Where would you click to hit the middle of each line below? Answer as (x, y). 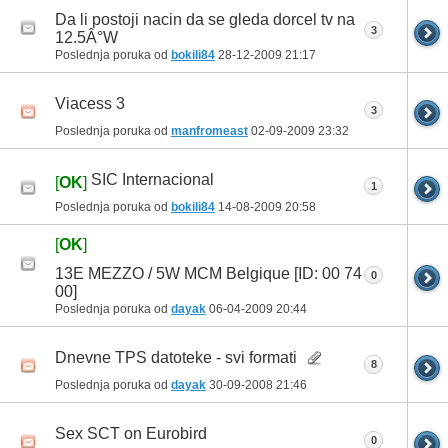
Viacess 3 (90, 104)
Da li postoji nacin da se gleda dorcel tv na (205, 19)
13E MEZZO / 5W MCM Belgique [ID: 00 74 (208, 274)
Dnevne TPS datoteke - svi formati (176, 358)
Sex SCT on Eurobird (131, 434)
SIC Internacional (152, 180)
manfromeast (209, 130)
